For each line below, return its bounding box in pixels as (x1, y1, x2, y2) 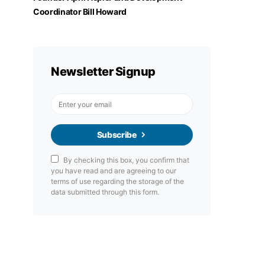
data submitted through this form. (51, 188, 159, 196)
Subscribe (96, 130, 137, 140)
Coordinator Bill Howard (33, 7, 127, 17)
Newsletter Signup (51, 64, 156, 79)
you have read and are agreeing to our (51, 166, 176, 175)
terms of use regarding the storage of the (51, 177, 184, 186)
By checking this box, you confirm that (63, 156, 189, 164)
